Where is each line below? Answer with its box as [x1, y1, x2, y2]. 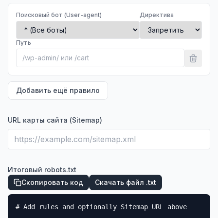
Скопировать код [21, 178, 83, 186]
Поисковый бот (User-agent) [16, 11, 102, 18]
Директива [140, 11, 174, 18]
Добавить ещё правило [16, 86, 100, 94]
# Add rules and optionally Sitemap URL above [16, 203, 187, 211]
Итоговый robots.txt [8, 165, 76, 174]
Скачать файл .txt [95, 178, 156, 186]
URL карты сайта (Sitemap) [8, 116, 102, 124]
